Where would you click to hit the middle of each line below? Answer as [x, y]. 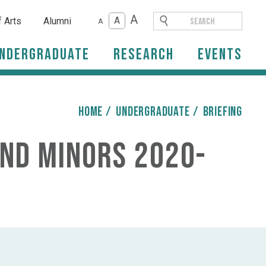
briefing [222, 112]
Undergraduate [153, 112]
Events [220, 54]
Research [144, 54]
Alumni [57, 21]
